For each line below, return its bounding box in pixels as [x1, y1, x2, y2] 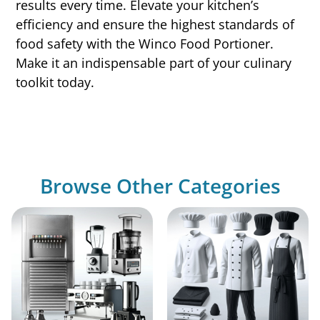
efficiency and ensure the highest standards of [16, 16, 295, 34]
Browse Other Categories [39, 171, 281, 199]
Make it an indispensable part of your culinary [16, 54, 292, 72]
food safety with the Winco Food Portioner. [16, 35, 274, 53]
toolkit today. [16, 74, 95, 91]
